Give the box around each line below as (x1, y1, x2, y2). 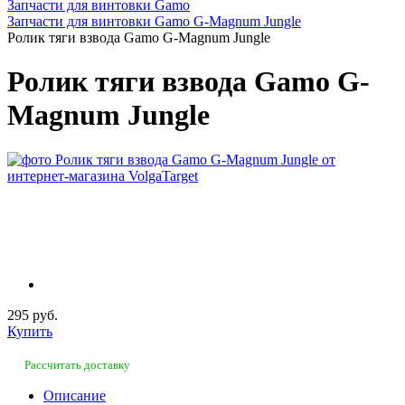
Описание (43, 387, 106, 403)
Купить (7, 324, 52, 340)
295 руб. (7, 307, 58, 324)
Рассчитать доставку (24, 358, 130, 372)
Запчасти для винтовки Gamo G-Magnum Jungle (7, 14, 301, 29)
